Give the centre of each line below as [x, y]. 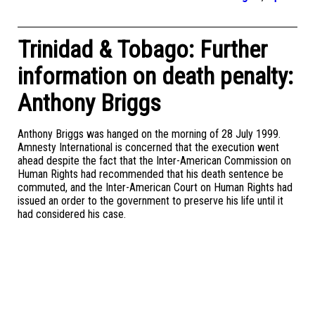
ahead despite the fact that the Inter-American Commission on [154, 161]
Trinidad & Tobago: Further [142, 49]
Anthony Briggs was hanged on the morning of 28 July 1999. [149, 134]
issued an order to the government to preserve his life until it [150, 201]
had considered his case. [72, 214]
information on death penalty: [155, 76]
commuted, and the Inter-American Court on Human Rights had [155, 187]
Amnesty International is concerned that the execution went [148, 147]
